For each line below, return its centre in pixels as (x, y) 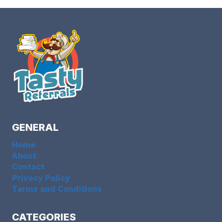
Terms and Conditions (57, 189)
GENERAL (35, 127)
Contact (28, 167)
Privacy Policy (41, 178)
